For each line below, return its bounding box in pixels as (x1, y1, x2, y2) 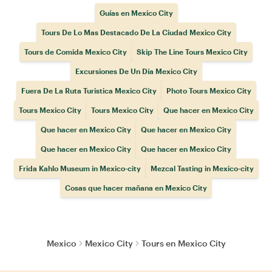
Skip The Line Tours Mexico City (137, 47, 248, 56)
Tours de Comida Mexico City (24, 47, 127, 56)
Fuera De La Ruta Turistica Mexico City (21, 86, 157, 95)
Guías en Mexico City (99, 8, 173, 17)
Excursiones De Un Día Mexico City (75, 67, 197, 75)
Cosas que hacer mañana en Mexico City (65, 183, 207, 192)
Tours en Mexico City (141, 238, 226, 248)
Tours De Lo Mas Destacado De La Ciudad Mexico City (41, 28, 231, 36)
